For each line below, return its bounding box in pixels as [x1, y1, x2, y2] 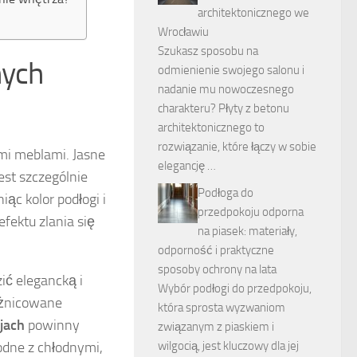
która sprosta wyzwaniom [158, 300, 285, 315]
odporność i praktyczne [158, 243, 274, 257]
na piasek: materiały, [198, 224, 297, 238]
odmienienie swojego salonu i [158, 63, 304, 77]
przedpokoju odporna [198, 205, 304, 219]
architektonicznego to [158, 120, 265, 135]
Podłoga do [198, 186, 253, 200]
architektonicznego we [198, 6, 309, 20]
